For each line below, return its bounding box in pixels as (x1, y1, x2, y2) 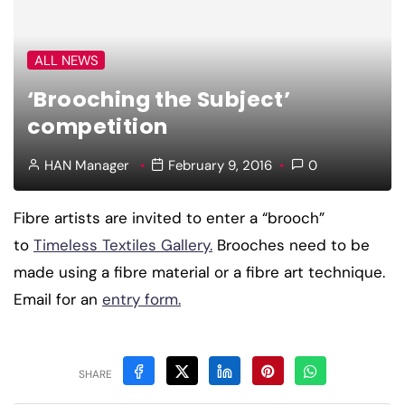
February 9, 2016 (165, 155, 273, 174)
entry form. (102, 288, 181, 309)
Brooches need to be (212, 234, 370, 255)
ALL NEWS (33, 51, 99, 70)
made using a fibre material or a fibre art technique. (14, 261, 385, 282)
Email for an (14, 288, 102, 309)
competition (27, 110, 168, 141)
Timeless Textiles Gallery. (33, 234, 212, 255)
